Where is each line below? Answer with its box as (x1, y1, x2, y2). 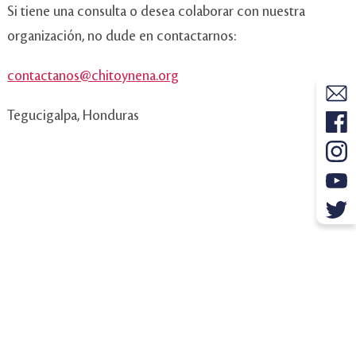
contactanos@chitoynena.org (7, 68, 180, 84)
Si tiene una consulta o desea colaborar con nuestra (7, 4, 306, 20)
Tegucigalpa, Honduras (7, 108, 140, 124)
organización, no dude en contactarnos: (7, 29, 237, 44)
